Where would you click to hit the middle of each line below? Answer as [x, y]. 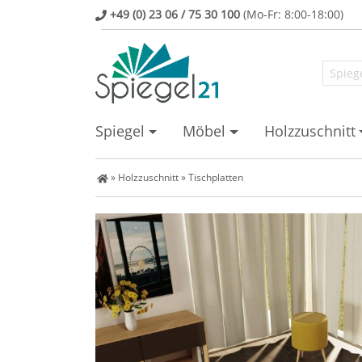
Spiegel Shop [114, 177]
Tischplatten [215, 177]
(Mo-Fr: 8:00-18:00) [292, 14]
